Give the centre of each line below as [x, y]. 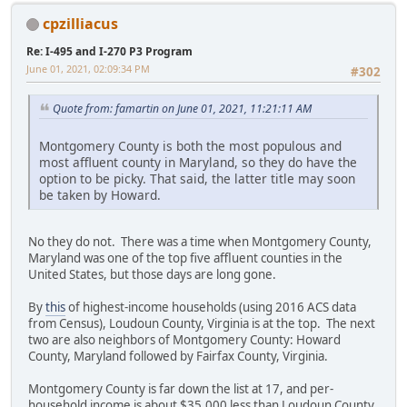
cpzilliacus [80, 23]
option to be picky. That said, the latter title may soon [197, 178]
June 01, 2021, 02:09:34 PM [88, 68]
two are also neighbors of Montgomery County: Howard [184, 339]
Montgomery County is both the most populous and [190, 145]
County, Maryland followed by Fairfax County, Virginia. [178, 356]
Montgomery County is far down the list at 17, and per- [181, 388]
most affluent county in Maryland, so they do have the [198, 162]
